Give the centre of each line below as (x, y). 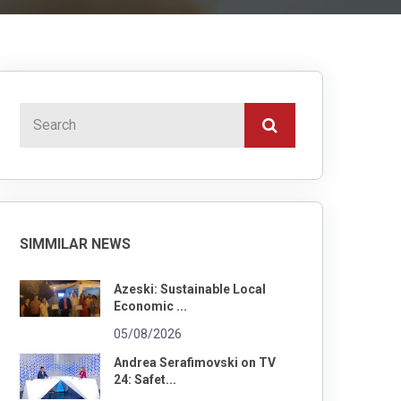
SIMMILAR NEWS (75, 243)
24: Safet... (145, 379)
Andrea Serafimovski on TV (195, 362)
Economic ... (150, 306)
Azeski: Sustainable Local (190, 289)
